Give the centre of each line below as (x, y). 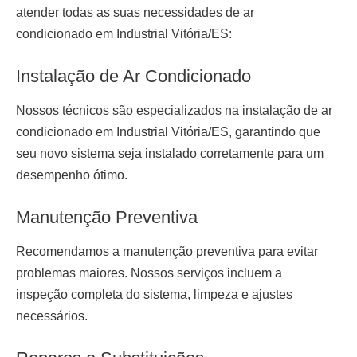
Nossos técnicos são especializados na (129, 111)
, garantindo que (275, 132)
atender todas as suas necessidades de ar (135, 13)
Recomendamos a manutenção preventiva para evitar (167, 252)
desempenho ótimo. (72, 175)
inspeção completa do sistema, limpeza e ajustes (154, 295)
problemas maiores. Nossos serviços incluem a (149, 273)
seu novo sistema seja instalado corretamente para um (170, 154)
